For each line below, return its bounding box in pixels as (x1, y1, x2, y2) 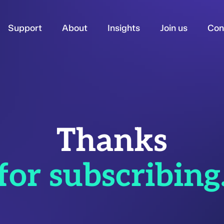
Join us (160, 22, 188, 33)
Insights (107, 22, 140, 33)
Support (8, 22, 42, 33)
